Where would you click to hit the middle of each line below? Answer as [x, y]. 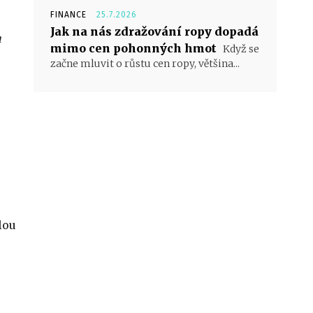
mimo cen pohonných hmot [133, 49]
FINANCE [68, 15]
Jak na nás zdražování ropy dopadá [154, 32]
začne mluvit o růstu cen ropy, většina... [145, 64]
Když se [240, 49]
